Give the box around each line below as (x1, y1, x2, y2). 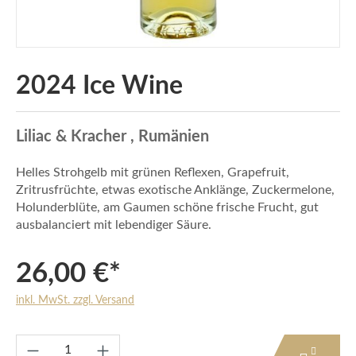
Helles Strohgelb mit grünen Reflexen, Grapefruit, (16, 165, 289, 179)
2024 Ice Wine (16, 72, 183, 99)
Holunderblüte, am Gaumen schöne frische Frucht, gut (16, 200, 319, 214)
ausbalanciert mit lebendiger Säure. (16, 218, 211, 231)
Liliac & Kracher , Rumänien (16, 128, 209, 145)
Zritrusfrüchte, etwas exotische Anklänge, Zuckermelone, (16, 183, 335, 196)
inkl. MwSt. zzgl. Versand (16, 294, 134, 306)
